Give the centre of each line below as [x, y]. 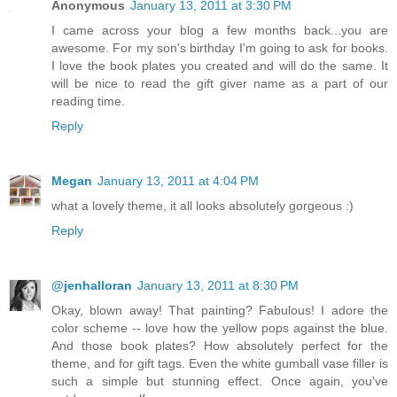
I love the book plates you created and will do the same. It [220, 66]
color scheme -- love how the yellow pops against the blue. [220, 328]
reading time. [88, 101]
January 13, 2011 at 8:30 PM [218, 286]
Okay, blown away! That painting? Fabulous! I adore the [220, 311]
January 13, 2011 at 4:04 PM [178, 181]
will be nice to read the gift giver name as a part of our [220, 84]
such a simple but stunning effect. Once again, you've [220, 381]
